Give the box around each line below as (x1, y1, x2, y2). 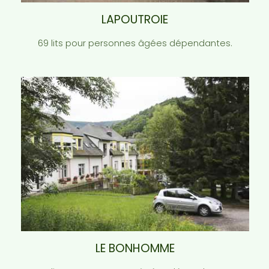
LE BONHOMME (95, 240, 175, 256)
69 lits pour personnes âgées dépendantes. (37, 37, 232, 50)
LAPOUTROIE (101, 11, 168, 28)
